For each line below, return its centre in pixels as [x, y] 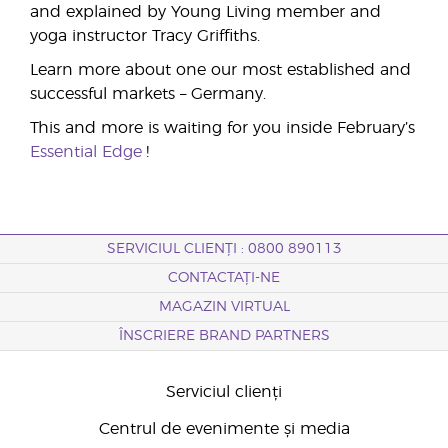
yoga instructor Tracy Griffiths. [145, 36]
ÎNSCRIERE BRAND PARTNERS [224, 336]
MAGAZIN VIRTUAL [224, 307]
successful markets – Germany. [148, 94]
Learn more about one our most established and [220, 70]
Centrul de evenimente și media [224, 429]
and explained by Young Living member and [205, 12]
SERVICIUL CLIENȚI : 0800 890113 [224, 249]
